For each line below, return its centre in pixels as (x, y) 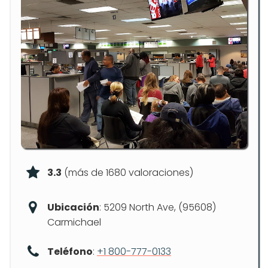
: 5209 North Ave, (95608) (158, 207)
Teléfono (70, 252)
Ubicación (73, 207)
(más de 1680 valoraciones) (127, 173)
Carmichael (74, 222)
